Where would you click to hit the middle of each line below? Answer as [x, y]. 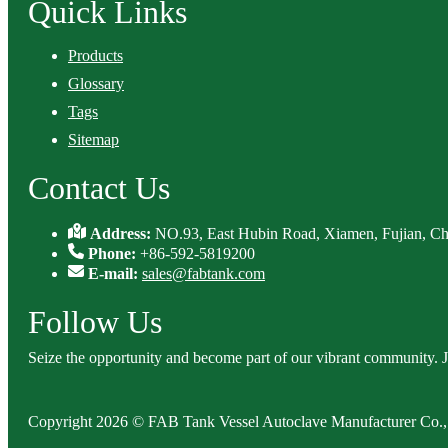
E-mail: [115, 273]
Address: [123, 233]
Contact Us [99, 188]
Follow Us [95, 322]
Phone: [114, 253]
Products [95, 55]
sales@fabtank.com [203, 273]
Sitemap [93, 139]
